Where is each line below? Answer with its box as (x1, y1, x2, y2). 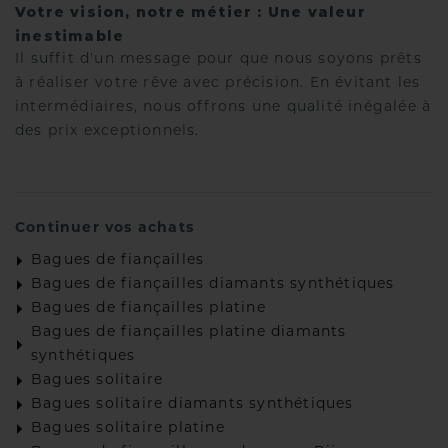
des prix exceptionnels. (15, 124, 200, 140)
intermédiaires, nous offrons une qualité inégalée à (15, 100, 432, 116)
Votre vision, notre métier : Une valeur (15, 3, 366, 22)
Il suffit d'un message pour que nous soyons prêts (15, 52, 422, 68)
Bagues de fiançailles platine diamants (31, 325, 347, 341)
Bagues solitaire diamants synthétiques (31, 397, 354, 413)
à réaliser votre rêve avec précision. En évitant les (15, 76, 421, 92)
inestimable (15, 27, 125, 46)
